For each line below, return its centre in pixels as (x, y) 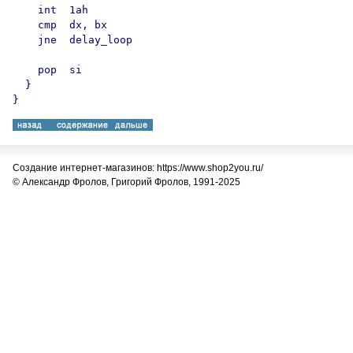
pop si (47, 70)
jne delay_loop (72, 40)
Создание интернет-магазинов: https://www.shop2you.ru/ (138, 168)
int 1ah (50, 10)
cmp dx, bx (60, 25)
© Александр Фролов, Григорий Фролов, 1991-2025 (126, 182)
